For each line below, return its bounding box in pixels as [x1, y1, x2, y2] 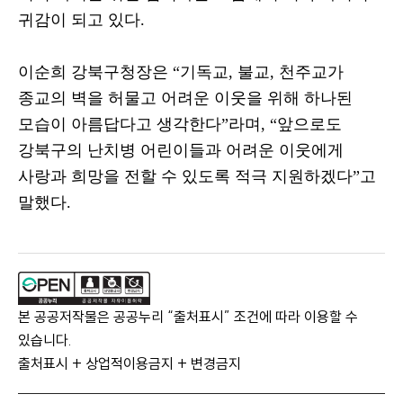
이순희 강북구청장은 [18, 63, 173, 81]
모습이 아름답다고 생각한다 [18, 115, 221, 133]
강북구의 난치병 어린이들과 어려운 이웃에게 [18, 141, 344, 159]
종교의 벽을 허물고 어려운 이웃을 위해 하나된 [18, 89, 353, 107]
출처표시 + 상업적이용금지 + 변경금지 [18, 354, 241, 372]
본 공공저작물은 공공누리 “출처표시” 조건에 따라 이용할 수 [18, 308, 358, 326]
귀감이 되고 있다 [18, 11, 140, 29]
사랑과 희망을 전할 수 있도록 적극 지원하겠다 [18, 167, 353, 185]
